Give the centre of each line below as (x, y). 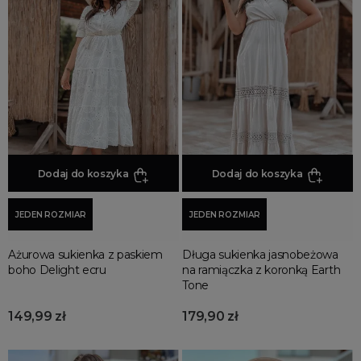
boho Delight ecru (57, 270)
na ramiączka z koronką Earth (261, 270)
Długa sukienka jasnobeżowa (260, 255)
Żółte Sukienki (60, 106)
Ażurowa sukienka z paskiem (85, 255)
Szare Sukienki (61, 35)
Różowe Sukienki (68, 12)
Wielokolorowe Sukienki (88, 59)
